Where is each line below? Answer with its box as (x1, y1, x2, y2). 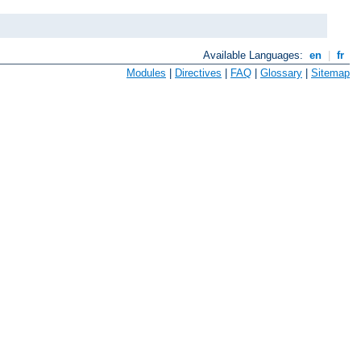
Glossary (260, 67, 302, 80)
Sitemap (311, 67, 350, 80)
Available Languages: (203, 48, 307, 61)
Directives (175, 67, 222, 80)
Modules (127, 67, 166, 80)
